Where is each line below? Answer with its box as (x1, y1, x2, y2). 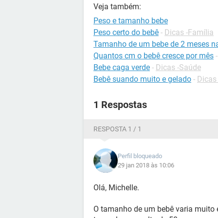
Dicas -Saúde (156, 63, 201, 72)
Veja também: (93, 2, 141, 11)
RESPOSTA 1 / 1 (93, 125, 142, 133)
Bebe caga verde (93, 63, 150, 72)
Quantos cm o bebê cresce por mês (93, 51, 214, 60)
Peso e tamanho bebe (93, 16, 168, 25)
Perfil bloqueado (118, 152, 162, 160)
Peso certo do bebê (93, 28, 159, 37)
